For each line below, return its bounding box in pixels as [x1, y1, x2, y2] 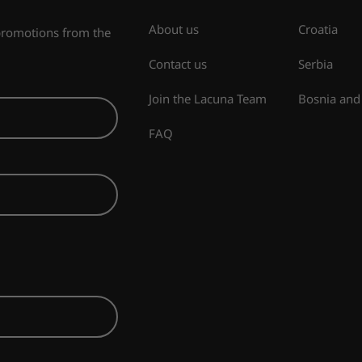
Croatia [297, 21, 338, 38]
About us [149, 21, 200, 38]
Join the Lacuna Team [149, 90, 267, 107]
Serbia [297, 56, 333, 73]
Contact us [149, 56, 208, 73]
